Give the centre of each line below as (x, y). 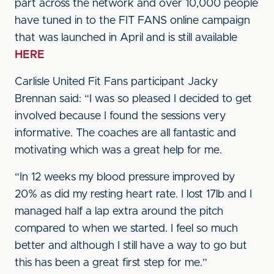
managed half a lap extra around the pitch (119, 212)
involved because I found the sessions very (120, 116)
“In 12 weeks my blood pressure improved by (125, 177)
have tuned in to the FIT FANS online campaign (132, 21)
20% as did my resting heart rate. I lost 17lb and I (133, 194)
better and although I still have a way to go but (131, 246)
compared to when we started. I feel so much (126, 229)
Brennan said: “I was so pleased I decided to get (133, 99)
